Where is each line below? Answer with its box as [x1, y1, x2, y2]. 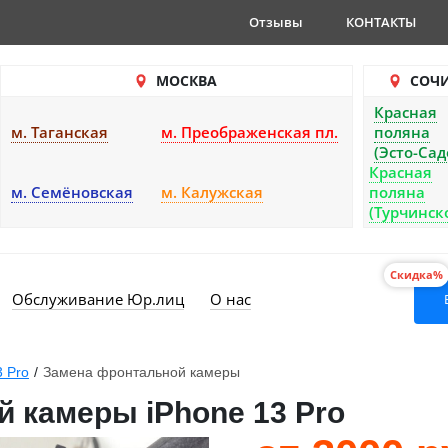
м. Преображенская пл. [161, 122, 338, 142]
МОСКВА [155, 71, 217, 90]
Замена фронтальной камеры [43, 364, 240, 380]
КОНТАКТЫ [346, 13, 416, 31]
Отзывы [249, 13, 303, 31]
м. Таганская [11, 122, 108, 142]
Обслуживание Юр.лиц [12, 289, 184, 309]
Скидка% [390, 267, 443, 282]
